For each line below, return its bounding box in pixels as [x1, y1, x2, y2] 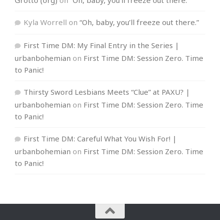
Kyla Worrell [23, 17, 67, 27]
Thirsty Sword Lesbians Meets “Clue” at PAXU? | [23, 86, 190, 97]
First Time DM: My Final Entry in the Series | [23, 40, 179, 50]
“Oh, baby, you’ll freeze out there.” [79, 17, 199, 27]
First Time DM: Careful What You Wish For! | [23, 133, 177, 143]
